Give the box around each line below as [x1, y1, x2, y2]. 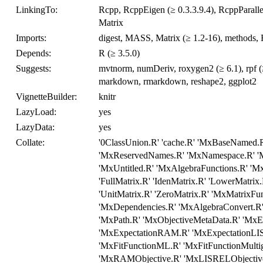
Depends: [16, 48, 51, 59]
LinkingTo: [16, 5, 58, 15]
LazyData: [16, 122, 55, 133]
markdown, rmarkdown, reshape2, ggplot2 [99, 76, 257, 87]
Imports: [16, 33, 46, 43]
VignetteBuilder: [16, 92, 77, 102]
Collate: [16, 137, 45, 148]
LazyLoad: [16, 107, 56, 117]
